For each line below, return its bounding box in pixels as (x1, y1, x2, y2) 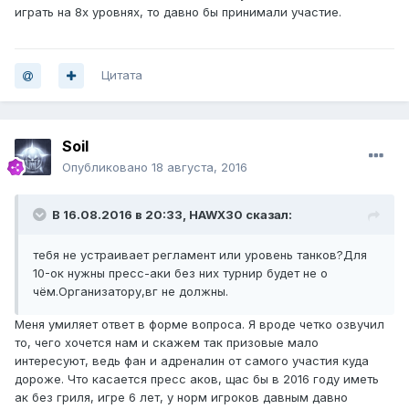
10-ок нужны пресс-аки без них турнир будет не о (33, 266, 328, 281)
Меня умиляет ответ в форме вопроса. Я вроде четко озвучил (15, 317, 384, 332)
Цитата (101, 68, 142, 83)
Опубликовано (62, 160, 152, 175)
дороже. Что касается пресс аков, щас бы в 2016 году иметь (15, 372, 379, 387)
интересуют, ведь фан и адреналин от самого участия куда (15, 353, 369, 369)
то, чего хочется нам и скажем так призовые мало (15, 335, 319, 351)
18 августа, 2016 (152, 160, 247, 175)
